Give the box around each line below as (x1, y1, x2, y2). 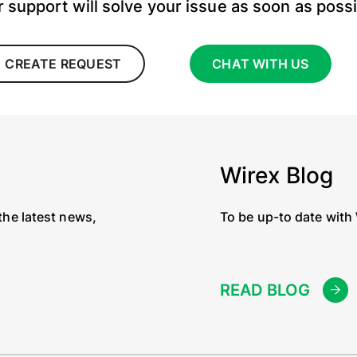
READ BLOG (220, 280, 310, 300)
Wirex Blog (220, 162, 333, 189)
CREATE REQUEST (5, 56, 122, 72)
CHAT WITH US (212, 56, 309, 72)
